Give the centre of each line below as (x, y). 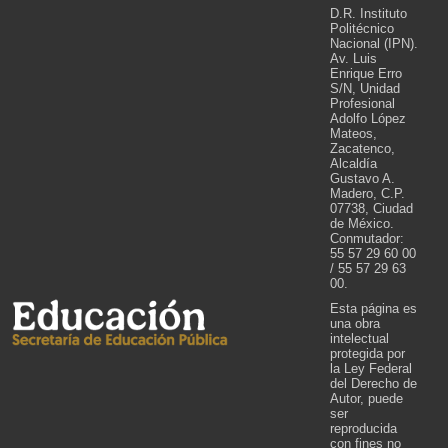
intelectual (359, 338)
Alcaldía (353, 163)
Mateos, (353, 133)
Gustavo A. (362, 178)
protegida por (367, 353)
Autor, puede (366, 398)
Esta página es (373, 308)
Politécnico (362, 28)
